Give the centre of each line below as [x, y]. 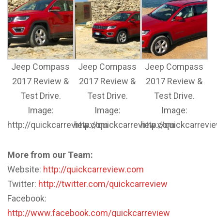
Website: [25, 169]
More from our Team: [50, 155]
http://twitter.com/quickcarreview [103, 184]
